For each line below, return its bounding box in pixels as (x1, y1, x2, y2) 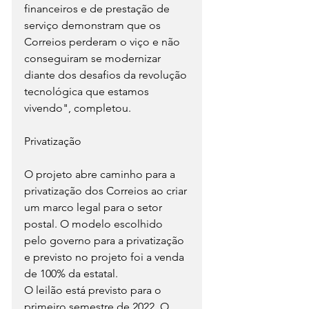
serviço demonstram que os (24, 18, 163, 32)
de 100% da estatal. (24, 266, 118, 280)
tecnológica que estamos (24, 84, 152, 98)
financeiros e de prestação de (24, 1, 172, 15)
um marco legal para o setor (24, 200, 165, 214)
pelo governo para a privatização (24, 233, 187, 247)
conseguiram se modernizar (24, 51, 163, 65)
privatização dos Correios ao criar (24, 183, 190, 197)
